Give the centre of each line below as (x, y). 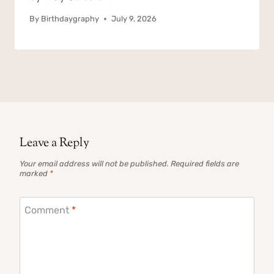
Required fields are (205, 164)
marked (35, 174)
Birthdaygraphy (70, 18)
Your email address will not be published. (94, 164)
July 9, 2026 (134, 18)
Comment (48, 210)
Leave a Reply (54, 143)
